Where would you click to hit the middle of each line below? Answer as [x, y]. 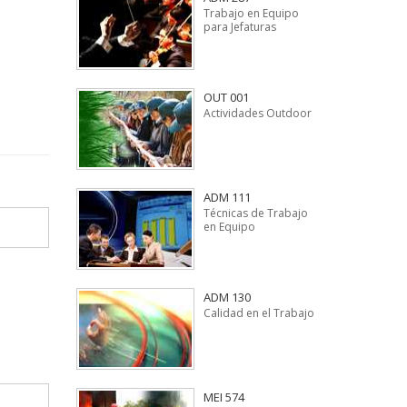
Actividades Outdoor [257, 113]
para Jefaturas [239, 27]
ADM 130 [227, 297]
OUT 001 [226, 97]
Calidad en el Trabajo [258, 313]
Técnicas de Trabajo [255, 213]
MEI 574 [223, 397]
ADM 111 [227, 197]
